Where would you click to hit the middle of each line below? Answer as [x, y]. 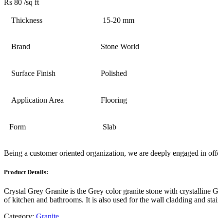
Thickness [24, 20]
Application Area [35, 100]
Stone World [117, 46]
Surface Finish [30, 73]
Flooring [111, 100]
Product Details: [26, 172]
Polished [111, 73]
